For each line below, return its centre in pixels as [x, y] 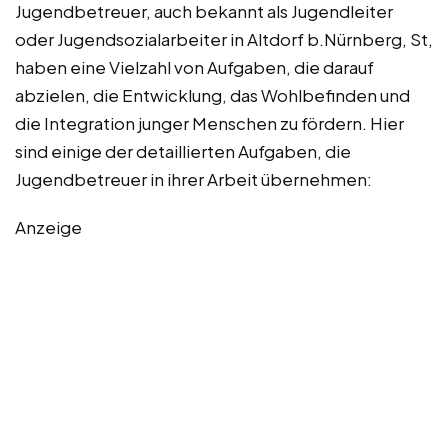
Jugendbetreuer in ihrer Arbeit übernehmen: [193, 179]
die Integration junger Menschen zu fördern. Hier [209, 123]
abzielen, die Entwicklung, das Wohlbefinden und [212, 95]
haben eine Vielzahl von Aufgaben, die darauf [194, 67]
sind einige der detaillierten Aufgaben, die [183, 151]
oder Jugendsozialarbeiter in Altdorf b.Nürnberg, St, [224, 39]
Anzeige [48, 227]
